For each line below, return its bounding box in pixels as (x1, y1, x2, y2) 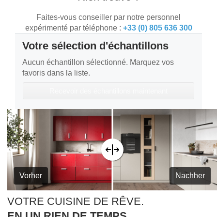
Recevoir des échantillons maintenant (49, 87, 168, 95)
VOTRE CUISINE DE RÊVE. (7, 195, 144, 208)
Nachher (175, 171, 205, 180)
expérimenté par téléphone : (25, 24, 123, 32)
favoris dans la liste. (22, 69, 90, 77)
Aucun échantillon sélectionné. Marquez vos (22, 58, 174, 67)
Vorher (19, 171, 42, 180)
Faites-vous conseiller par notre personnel (36, 13, 181, 22)
